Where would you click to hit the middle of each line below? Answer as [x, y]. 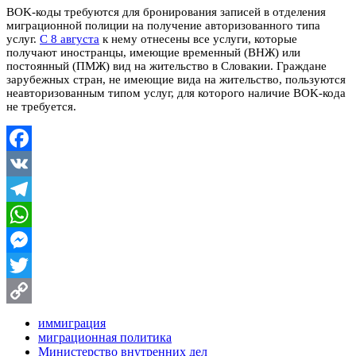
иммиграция [72, 323]
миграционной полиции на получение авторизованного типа [163, 25]
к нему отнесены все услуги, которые [198, 39]
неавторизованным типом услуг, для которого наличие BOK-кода [176, 93]
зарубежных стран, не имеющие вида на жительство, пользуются [176, 79]
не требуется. [41, 106]
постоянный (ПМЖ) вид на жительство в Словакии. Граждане [166, 66]
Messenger [33, 265]
